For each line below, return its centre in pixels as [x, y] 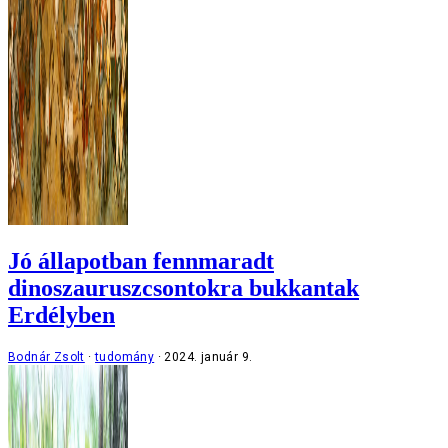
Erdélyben [61, 315]
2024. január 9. [208, 357]
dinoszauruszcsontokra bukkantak [183, 288]
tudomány [125, 357]
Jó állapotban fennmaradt [141, 261]
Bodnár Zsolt [46, 357]
